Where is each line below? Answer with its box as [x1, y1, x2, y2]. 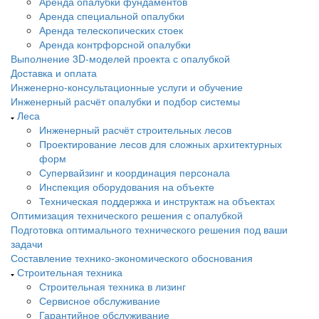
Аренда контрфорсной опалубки [39, 37, 191, 51]
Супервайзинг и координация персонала [39, 165, 230, 179]
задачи [11, 236, 43, 251]
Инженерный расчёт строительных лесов [39, 122, 231, 137]
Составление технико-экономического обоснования [11, 251, 253, 265]
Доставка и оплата [11, 66, 97, 80]
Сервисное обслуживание [39, 293, 160, 308]
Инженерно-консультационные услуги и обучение [11, 80, 243, 94]
